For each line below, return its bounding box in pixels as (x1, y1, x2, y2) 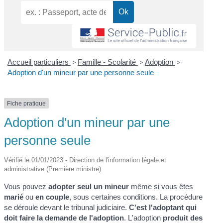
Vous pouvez (4, 182, 49, 191)
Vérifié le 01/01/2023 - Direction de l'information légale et (4, 156, 167, 164)
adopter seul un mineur (48, 182, 129, 191)
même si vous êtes (129, 182, 194, 191)
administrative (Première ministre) (4, 165, 102, 173)
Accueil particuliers (7, 57, 71, 66)
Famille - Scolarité (77, 57, 138, 66)
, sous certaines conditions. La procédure (69, 193, 203, 202)
